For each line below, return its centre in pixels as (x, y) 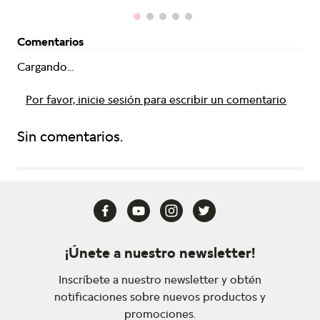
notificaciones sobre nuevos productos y (160, 297)
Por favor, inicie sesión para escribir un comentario (156, 100)
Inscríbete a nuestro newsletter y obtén (160, 280)
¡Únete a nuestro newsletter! (160, 253)
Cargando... (45, 67)
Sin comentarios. (70, 136)
